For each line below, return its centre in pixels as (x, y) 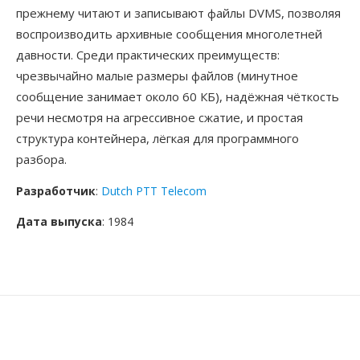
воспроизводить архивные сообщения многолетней (169, 34)
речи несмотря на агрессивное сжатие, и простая (160, 117)
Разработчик (56, 191)
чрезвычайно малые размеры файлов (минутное (157, 76)
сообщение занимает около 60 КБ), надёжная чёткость (178, 96)
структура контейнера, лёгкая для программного (157, 138)
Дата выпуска (59, 221)
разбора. (41, 159)
